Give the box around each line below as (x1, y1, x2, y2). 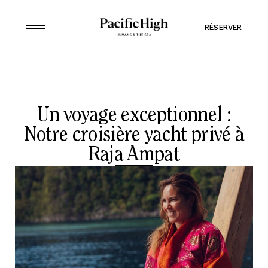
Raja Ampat (88, 145, 180, 166)
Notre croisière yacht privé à (23, 126, 245, 146)
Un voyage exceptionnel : (37, 106, 231, 126)
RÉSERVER (205, 22, 242, 32)
